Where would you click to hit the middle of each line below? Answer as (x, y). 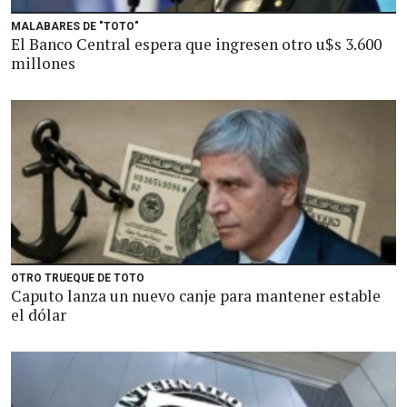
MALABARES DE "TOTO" (75, 26)
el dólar (39, 315)
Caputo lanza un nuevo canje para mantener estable (196, 296)
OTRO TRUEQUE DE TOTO (78, 278)
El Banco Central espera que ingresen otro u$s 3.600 (196, 44)
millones (43, 63)
